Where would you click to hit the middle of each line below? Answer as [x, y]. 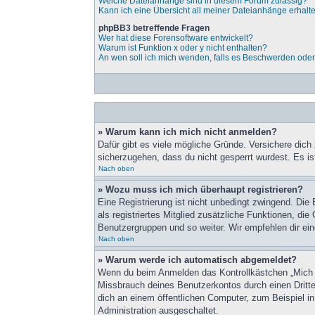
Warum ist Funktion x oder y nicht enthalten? [183, 48]
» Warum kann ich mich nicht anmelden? [188, 132]
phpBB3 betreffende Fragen [154, 28]
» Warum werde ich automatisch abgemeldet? [198, 260]
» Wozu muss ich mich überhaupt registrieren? [201, 189]
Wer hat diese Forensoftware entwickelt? [176, 38]
